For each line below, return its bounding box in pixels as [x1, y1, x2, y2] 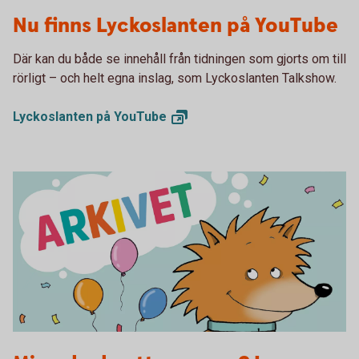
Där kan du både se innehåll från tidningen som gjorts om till [13, 50, 346, 67]
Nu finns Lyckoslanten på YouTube [13, 11, 338, 40]
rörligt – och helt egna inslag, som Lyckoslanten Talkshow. [13, 70, 337, 86]
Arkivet [13, 336, 52, 352]
